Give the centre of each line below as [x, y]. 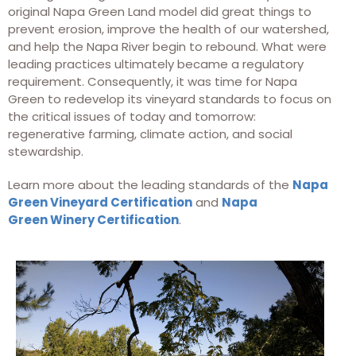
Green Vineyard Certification [100, 202]
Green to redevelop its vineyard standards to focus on [170, 99]
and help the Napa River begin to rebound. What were [167, 46]
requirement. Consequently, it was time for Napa [153, 81]
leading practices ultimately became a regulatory [156, 64]
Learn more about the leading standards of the [150, 185]
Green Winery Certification [93, 220]
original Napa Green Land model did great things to [160, 12]
